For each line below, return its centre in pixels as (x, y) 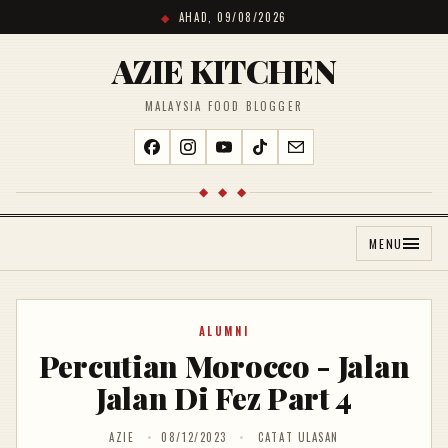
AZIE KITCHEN (224, 70)
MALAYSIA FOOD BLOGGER (224, 106)
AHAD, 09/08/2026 (232, 17)
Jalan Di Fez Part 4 (224, 398)
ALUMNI (224, 331)
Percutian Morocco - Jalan (224, 366)
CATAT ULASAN (298, 437)
